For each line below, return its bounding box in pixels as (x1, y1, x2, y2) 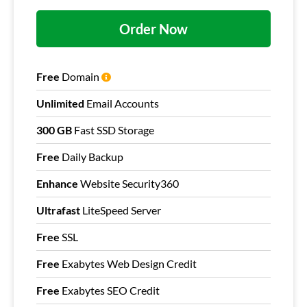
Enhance (36, 177, 78, 191)
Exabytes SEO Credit (60, 284, 160, 297)
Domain (60, 70, 101, 84)
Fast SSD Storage (72, 123, 154, 137)
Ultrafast (36, 204, 80, 217)
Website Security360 (78, 177, 179, 191)
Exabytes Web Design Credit (60, 257, 197, 271)
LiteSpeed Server (80, 204, 161, 217)
